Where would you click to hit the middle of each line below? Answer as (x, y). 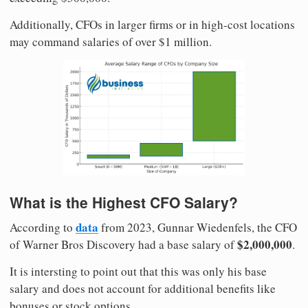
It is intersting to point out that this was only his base (138, 271)
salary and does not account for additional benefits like (143, 288)
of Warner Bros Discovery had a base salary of (123, 244)
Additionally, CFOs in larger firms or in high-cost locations (152, 24)
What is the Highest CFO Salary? (124, 202)
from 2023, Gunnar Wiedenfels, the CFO (198, 227)
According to (43, 227)
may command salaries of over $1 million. (111, 41)
